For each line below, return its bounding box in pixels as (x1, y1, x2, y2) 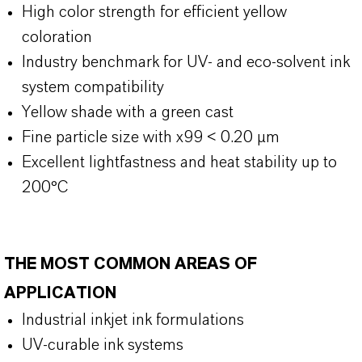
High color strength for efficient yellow (22, 4, 287, 20)
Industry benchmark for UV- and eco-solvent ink (22, 54, 350, 70)
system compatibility (22, 79, 164, 95)
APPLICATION (4, 285, 116, 301)
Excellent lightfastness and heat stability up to (22, 154, 337, 170)
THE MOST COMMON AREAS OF (4, 256, 257, 272)
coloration (22, 29, 92, 45)
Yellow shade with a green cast (22, 104, 234, 120)
